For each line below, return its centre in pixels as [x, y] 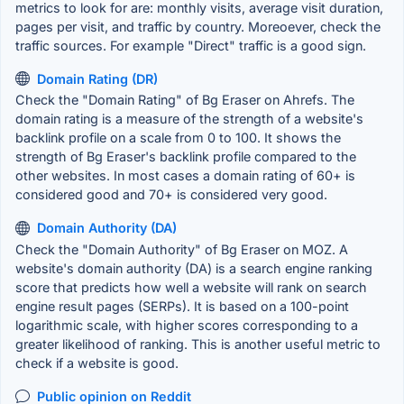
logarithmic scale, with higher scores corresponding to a [187, 325]
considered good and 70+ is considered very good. [171, 195]
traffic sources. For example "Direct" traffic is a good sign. [191, 45]
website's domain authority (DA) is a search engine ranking [194, 268]
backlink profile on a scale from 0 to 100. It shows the [178, 138]
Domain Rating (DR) [97, 78]
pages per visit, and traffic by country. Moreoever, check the [198, 26]
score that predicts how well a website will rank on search [191, 287]
